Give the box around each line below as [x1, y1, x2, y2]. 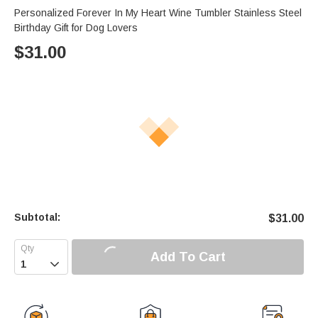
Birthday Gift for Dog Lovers [14, 22, 138, 34]
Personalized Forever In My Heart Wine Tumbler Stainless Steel [14, 7, 302, 19]
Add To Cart [150, 249, 226, 264]
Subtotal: [14, 212, 60, 224]
